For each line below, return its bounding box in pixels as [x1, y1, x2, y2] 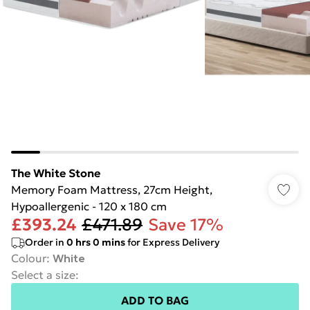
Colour [11, 251, 46, 265]
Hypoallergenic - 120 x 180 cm [11, 199, 167, 213]
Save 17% [148, 215, 224, 235]
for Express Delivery [125, 236, 219, 248]
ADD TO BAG [121, 293, 189, 307]
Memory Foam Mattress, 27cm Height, [11, 183, 212, 197]
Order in [25, 236, 66, 248]
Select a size [11, 268, 75, 282]
